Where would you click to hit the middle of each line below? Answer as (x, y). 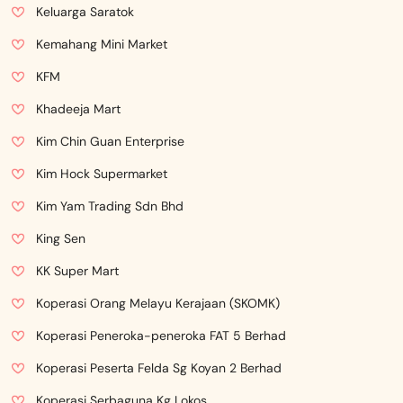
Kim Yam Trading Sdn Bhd (110, 206)
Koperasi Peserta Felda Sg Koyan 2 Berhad (159, 368)
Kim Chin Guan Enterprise (110, 141)
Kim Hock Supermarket (102, 174)
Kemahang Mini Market (102, 44)
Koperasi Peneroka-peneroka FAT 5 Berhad (161, 336)
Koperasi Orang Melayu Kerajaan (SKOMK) (158, 303)
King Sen (61, 238)
